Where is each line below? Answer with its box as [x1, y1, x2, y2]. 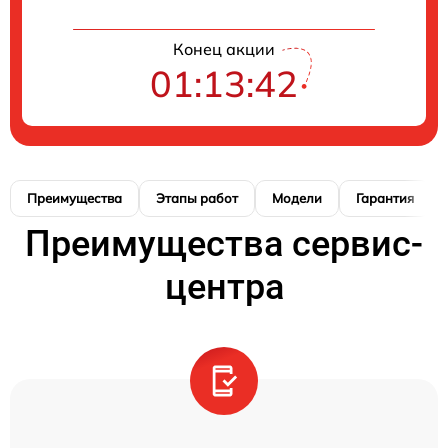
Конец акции [173, 39, 275, 60]
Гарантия [356, 190, 414, 207]
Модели [272, 190, 322, 207]
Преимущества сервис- [25, 223, 423, 266]
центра [164, 266, 284, 309]
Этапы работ [156, 190, 238, 207]
